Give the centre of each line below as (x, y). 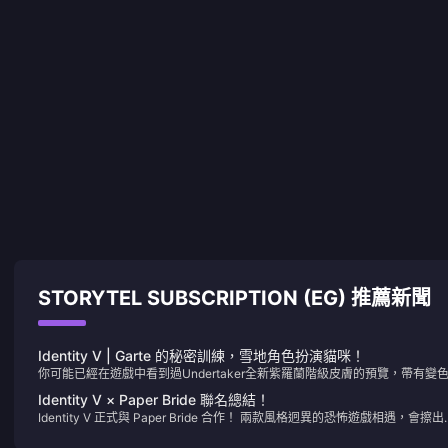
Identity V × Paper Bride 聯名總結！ (154, 399)
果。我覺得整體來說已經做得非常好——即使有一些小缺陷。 (200, 389)
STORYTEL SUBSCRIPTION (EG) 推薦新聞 (234, 298)
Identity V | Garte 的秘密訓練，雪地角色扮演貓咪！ (201, 355)
